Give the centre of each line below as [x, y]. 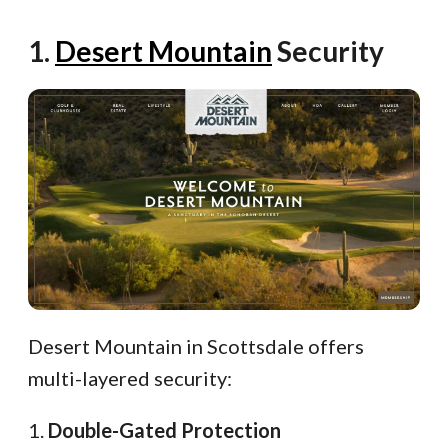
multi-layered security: [130, 377]
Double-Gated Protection [164, 429]
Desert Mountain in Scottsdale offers [196, 345]
